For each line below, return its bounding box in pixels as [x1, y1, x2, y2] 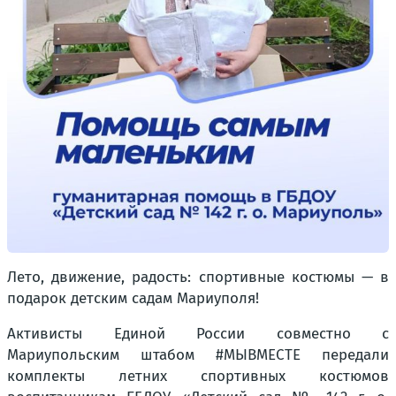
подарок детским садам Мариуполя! [7, 289, 259, 308]
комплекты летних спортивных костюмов [7, 367, 389, 386]
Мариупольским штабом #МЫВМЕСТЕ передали [7, 346, 389, 365]
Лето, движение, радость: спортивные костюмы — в [7, 268, 389, 287]
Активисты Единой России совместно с [7, 324, 389, 344]
